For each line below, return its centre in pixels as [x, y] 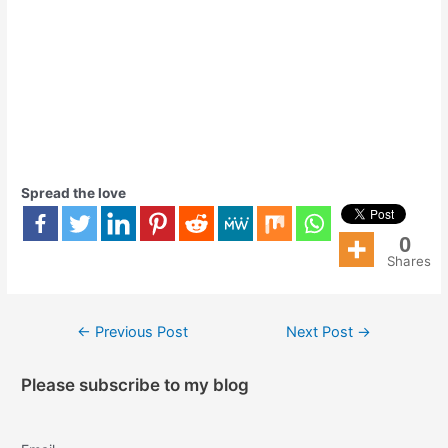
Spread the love [74, 193]
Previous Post [139, 331]
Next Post [322, 331]
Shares [409, 261]
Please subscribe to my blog [135, 385]
